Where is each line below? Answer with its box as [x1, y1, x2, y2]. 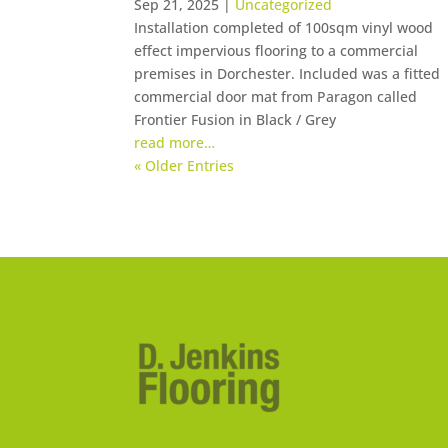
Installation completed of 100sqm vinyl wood [134, 17, 434, 37]
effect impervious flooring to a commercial [134, 40, 419, 60]
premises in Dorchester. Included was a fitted [134, 63, 441, 83]
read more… [134, 132, 216, 152]
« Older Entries [134, 155, 235, 175]
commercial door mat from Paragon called [134, 86, 418, 106]
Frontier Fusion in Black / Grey [134, 109, 337, 129]
